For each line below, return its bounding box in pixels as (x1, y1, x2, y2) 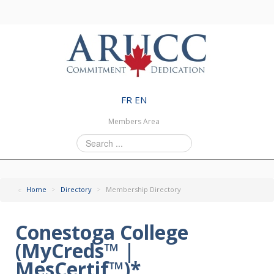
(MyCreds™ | (15, 237, 135, 264)
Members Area (108, 116, 160, 127)
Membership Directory (106, 185, 181, 194)
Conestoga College (15, 219, 188, 245)
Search (76, 134, 103, 146)
